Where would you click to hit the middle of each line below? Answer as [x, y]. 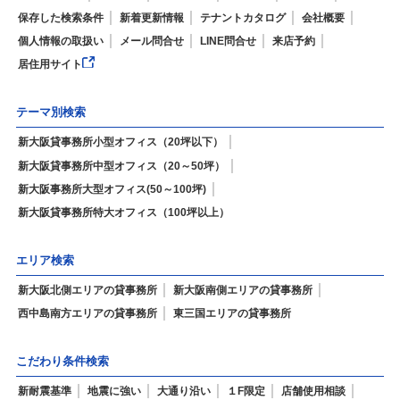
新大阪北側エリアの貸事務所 [87, 290]
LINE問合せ [228, 42]
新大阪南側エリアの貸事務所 [242, 290]
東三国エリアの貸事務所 [232, 313]
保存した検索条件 [60, 18]
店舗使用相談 [313, 392]
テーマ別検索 [50, 112]
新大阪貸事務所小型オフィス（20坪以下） [120, 142]
